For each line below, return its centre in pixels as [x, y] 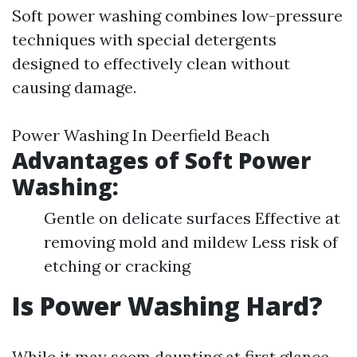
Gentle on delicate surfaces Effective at [192, 218]
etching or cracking [117, 266]
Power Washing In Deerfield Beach [141, 135]
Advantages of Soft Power [161, 160]
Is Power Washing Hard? [167, 306]
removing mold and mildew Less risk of [191, 242]
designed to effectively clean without [151, 63]
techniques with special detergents [144, 39]
